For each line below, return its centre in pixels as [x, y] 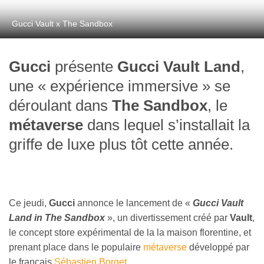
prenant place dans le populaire [76, 247]
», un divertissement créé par [167, 218]
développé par [218, 247]
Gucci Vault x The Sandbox [62, 24]
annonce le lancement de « [134, 203]
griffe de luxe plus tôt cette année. [121, 145]
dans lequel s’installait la [166, 125]
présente [84, 67]
